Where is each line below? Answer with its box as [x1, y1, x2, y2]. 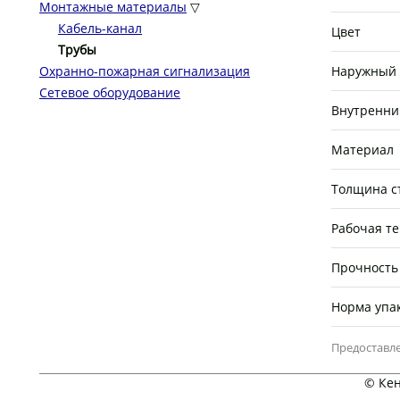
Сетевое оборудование [39, 84, 180, 101]
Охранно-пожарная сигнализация [39, 62, 250, 79]
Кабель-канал [58, 20, 142, 37]
